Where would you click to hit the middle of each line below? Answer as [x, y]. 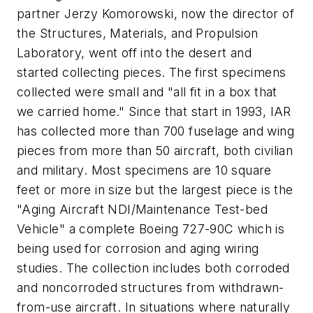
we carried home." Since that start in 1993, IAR [154, 112]
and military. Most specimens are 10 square [144, 170]
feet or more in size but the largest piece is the [155, 190]
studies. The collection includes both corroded [153, 268]
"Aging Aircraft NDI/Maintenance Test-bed [142, 210]
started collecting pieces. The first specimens [152, 73]
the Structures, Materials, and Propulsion [138, 34]
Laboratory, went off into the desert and [134, 53]
